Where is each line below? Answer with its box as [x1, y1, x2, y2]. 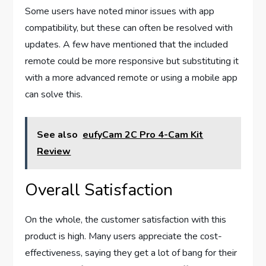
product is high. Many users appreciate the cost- [25, 229, 223, 243]
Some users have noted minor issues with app [25, 4, 215, 18]
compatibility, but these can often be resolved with [25, 21, 233, 34]
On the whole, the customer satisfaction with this [25, 213, 227, 226]
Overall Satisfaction [25, 178, 173, 201]
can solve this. [25, 87, 83, 101]
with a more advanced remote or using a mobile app [25, 71, 238, 84]
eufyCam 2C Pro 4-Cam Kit [83, 128, 204, 141]
